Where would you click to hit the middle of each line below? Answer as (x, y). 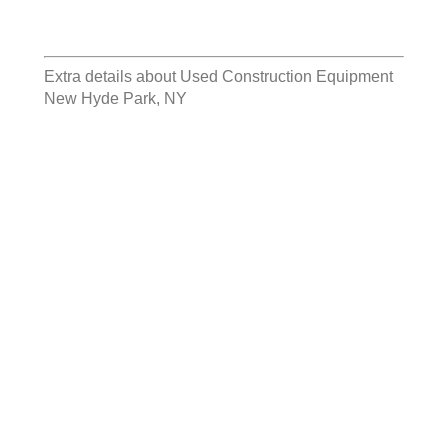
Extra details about (112, 77)
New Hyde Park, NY (115, 99)
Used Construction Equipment (286, 77)
